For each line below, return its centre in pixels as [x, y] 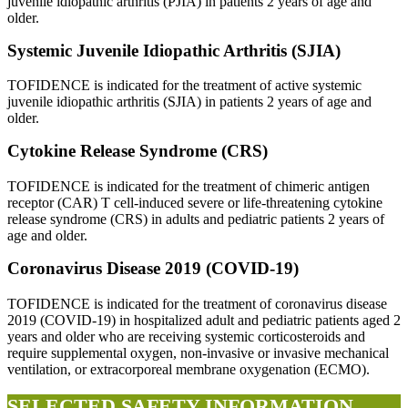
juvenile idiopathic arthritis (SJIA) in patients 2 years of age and [189, 102]
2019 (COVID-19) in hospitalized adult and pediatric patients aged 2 [204, 320]
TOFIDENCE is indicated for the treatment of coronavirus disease [197, 303]
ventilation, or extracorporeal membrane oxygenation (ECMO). [189, 369]
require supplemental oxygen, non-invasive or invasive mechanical [198, 352]
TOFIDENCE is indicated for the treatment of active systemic [184, 86]
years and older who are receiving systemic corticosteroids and [186, 336]
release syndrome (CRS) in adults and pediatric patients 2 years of [196, 219]
